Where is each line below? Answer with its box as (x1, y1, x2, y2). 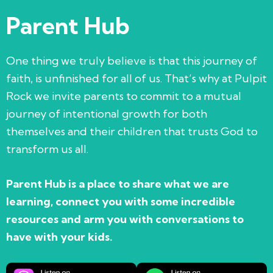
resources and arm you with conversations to (6, 211, 244, 226)
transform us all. (6, 141, 88, 156)
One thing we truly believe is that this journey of (6, 53, 257, 68)
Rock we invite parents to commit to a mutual (6, 88, 241, 103)
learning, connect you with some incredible (6, 194, 235, 208)
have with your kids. (6, 229, 113, 244)
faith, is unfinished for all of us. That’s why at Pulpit (6, 71, 267, 85)
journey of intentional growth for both (6, 106, 207, 121)
